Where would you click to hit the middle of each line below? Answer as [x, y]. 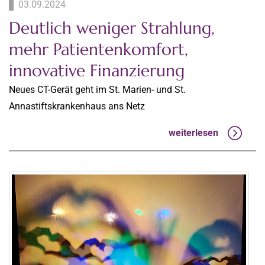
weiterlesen [193, 133]
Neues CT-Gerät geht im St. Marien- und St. [97, 90]
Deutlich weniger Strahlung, [112, 28]
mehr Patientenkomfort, [98, 50]
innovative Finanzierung [97, 71]
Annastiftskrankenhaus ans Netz [77, 106]
